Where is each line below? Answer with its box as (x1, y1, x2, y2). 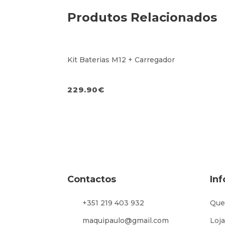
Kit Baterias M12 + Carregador (67, 55, 175, 65)
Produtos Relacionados (67, 10, 217, 25)
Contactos (67, 174, 117, 185)
